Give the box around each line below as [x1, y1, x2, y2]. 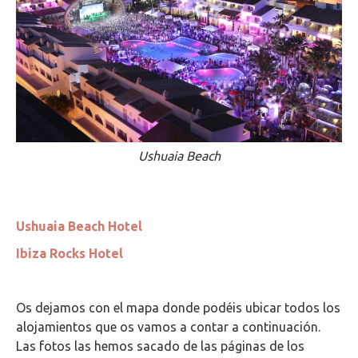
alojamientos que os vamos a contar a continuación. [16, 319, 320, 334]
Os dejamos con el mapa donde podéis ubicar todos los [16, 300, 340, 315]
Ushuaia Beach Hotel [16, 218, 142, 233]
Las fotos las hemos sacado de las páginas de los [16, 338, 304, 353]
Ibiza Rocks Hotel [16, 245, 123, 261]
